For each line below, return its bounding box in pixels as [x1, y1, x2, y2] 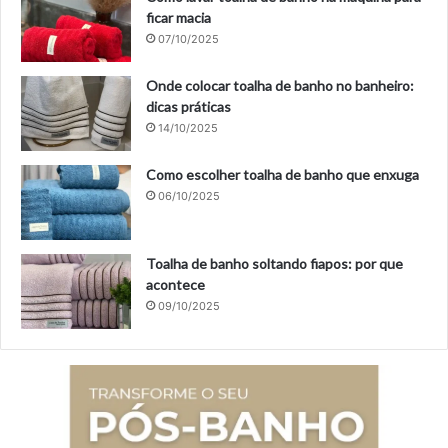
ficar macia [146, 9, 211, 27]
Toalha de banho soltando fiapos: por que [146, 255, 403, 273]
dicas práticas [146, 98, 231, 116]
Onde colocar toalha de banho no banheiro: [146, 77, 414, 95]
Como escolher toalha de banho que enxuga [146, 166, 419, 184]
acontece [146, 276, 205, 294]
